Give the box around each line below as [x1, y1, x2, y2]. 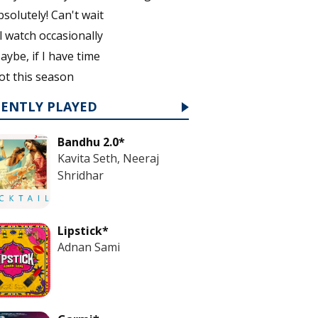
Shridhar [57, 167, 104, 183]
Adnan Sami [57, 238, 120, 255]
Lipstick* [57, 222, 109, 238]
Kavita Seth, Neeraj [57, 150, 159, 166]
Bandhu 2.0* [57, 133, 125, 150]
